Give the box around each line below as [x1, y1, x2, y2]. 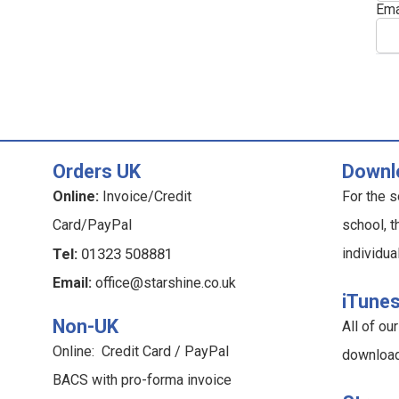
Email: [52, 274, 92, 292]
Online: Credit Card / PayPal [52, 343, 229, 361]
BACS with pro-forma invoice [52, 371, 232, 389]
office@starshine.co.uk [94, 274, 236, 292]
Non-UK [52, 315, 118, 338]
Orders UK [52, 160, 141, 183]
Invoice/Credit [98, 188, 191, 206]
